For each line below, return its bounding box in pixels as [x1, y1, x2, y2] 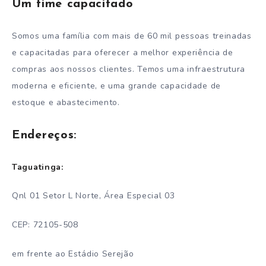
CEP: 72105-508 [12, 219, 78, 231]
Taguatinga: [12, 161, 64, 173]
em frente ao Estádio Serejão [12, 248, 134, 259]
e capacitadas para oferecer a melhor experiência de [12, 46, 233, 58]
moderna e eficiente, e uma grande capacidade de [12, 80, 221, 91]
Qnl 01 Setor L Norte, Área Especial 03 [12, 190, 175, 202]
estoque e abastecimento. [12, 96, 120, 108]
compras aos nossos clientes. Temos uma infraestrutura [12, 63, 246, 75]
